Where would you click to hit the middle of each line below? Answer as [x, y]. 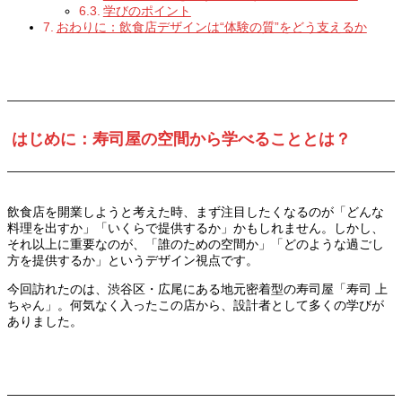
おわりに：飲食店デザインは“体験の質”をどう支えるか [211, 26]
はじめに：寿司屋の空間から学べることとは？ [181, 139]
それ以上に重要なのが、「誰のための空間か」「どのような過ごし [196, 244]
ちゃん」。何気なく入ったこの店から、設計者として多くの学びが [196, 305]
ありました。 [45, 321]
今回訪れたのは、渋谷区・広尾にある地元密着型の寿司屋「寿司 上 [197, 288]
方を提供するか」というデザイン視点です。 [133, 260]
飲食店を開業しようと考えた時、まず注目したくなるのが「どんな [196, 211]
